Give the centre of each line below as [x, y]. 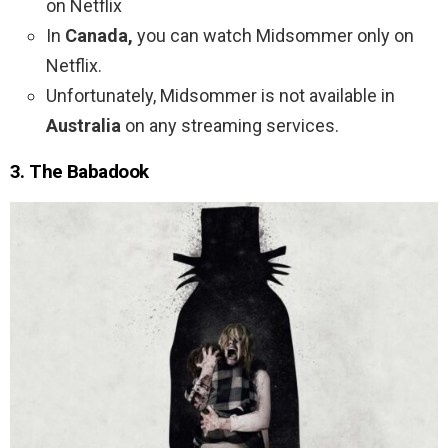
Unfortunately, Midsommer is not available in [220, 96]
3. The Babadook [79, 172]
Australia [83, 126]
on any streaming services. [230, 126]
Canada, [99, 36]
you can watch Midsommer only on [273, 36]
